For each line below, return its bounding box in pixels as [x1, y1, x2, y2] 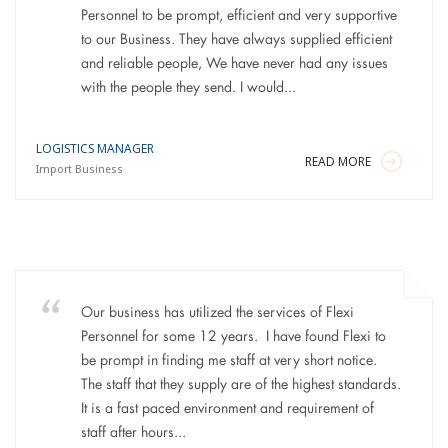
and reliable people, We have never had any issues [80, 57, 388, 71]
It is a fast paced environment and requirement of [80, 402, 374, 416]
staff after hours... [80, 426, 186, 440]
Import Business [35, 163, 123, 176]
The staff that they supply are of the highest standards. [80, 378, 401, 392]
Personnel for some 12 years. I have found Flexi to [80, 330, 386, 344]
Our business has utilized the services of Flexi [80, 306, 354, 320]
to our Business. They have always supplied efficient [80, 33, 392, 47]
